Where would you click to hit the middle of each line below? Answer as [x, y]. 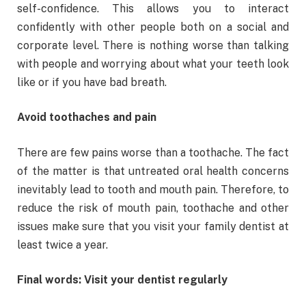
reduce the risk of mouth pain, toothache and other [153, 208]
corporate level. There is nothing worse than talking [153, 45]
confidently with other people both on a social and [153, 27]
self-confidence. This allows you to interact [153, 8]
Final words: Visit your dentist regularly [122, 280]
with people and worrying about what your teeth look [153, 64]
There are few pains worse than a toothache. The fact [153, 152]
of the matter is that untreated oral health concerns [153, 171]
